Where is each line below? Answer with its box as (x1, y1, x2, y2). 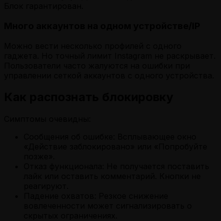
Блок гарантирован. (4, 1, 83, 11)
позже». (24, 151, 55, 162)
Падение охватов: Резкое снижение (24, 191, 168, 201)
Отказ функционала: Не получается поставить (24, 161, 209, 172)
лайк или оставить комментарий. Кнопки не (24, 171, 201, 182)
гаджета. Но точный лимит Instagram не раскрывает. (4, 50, 216, 61)
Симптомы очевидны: (4, 114, 91, 124)
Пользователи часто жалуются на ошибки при (4, 60, 190, 71)
